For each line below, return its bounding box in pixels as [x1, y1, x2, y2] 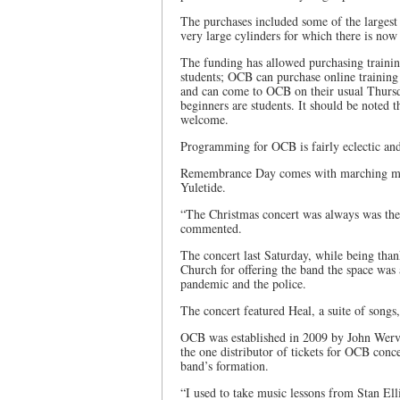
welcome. [180, 111, 229, 128]
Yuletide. [180, 179, 226, 196]
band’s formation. [180, 357, 269, 374]
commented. [180, 220, 242, 237]
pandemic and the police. [180, 275, 311, 292]
